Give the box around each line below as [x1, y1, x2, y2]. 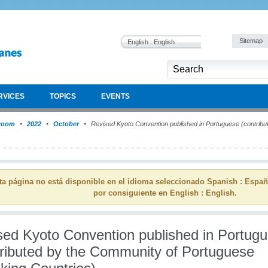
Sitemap [239, 37, 264, 44]
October [53, 120, 79, 127]
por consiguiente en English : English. [93, 188, 237, 197]
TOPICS [50, 92, 76, 100]
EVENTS [101, 92, 130, 100]
